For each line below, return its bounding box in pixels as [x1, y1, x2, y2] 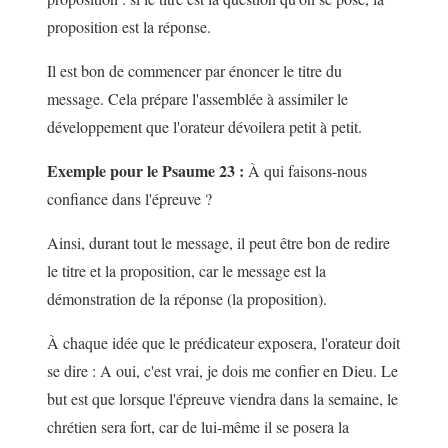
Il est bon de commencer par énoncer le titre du [47, 60, 342, 82]
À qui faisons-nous [244, 160, 367, 182]
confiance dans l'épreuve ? [47, 188, 212, 210]
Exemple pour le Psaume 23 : [47, 159, 244, 183]
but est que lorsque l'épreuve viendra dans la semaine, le [47, 388, 398, 410]
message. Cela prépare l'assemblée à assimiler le [47, 88, 348, 110]
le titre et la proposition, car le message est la [47, 260, 326, 282]
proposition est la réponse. [47, 16, 211, 38]
